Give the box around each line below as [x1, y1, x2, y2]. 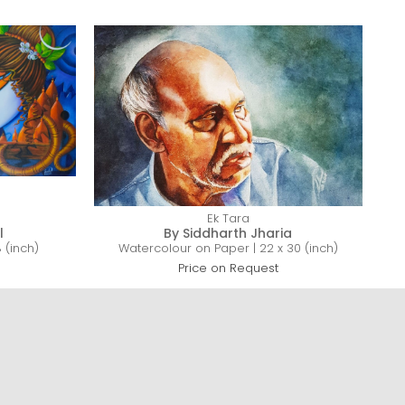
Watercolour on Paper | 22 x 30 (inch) [118, 240, 338, 258]
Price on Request [177, 259, 278, 278]
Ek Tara [206, 210, 250, 228]
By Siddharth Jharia [164, 224, 293, 243]
